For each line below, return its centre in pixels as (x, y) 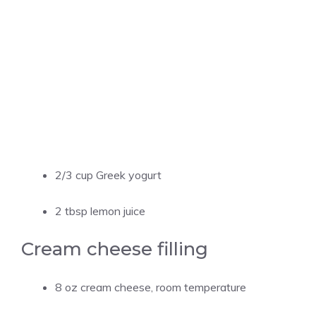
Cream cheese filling (115, 249)
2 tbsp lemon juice (100, 211)
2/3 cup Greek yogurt (108, 175)
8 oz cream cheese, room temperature (151, 287)
